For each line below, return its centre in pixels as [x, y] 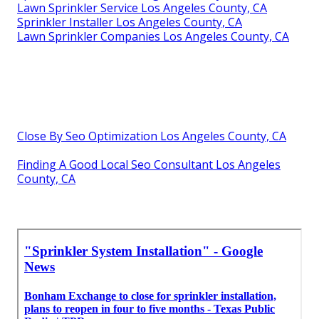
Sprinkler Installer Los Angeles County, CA [130, 22]
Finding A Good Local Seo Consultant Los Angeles [149, 165]
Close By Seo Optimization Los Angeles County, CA [152, 136]
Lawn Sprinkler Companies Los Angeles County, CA [153, 37]
